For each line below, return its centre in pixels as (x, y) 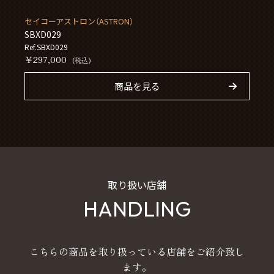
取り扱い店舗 (137, 185)
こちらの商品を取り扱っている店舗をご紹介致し (137, 252)
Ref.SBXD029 (46, 46)
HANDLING (137, 209)
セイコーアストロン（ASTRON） (79, 21)
